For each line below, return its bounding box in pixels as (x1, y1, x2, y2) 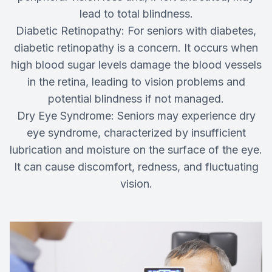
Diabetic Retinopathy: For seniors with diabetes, (16, 24, 256, 38)
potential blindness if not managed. (48, 92, 224, 106)
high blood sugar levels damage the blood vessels (10, 58, 262, 72)
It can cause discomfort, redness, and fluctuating (13, 160, 259, 174)
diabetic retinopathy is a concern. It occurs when (14, 41, 258, 55)
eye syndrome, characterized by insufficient (26, 126, 246, 140)
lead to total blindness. (79, 7, 193, 21)
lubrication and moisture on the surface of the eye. (10, 143, 262, 157)
